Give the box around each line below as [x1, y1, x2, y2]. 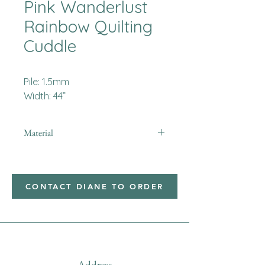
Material [24, 127, 53, 139]
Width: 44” [24, 90, 66, 102]
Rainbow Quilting [24, 16, 153, 37]
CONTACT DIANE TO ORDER [25, 182, 164, 191]
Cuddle [24, 35, 76, 56]
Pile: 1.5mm [24, 76, 69, 88]
